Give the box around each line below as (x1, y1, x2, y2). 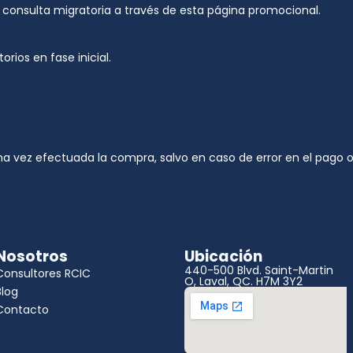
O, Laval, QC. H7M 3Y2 (184, 273, 303, 289)
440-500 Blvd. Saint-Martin (184, 262, 333, 278)
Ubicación (184, 246, 262, 267)
